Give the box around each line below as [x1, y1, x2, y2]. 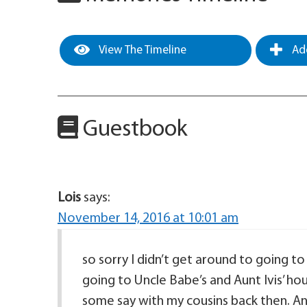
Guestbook [78, 118, 188, 143]
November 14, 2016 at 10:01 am [58, 212, 238, 226]
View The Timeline [97, 45, 186, 57]
